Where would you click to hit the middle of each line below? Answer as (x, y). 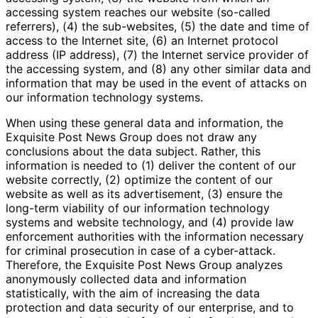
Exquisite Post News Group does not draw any (131, 137)
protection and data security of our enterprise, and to (150, 307)
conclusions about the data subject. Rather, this (133, 151)
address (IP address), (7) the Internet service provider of (157, 54)
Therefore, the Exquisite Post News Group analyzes (144, 264)
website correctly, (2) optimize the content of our (139, 179)
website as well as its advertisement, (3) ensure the (144, 193)
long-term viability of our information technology (138, 208)
